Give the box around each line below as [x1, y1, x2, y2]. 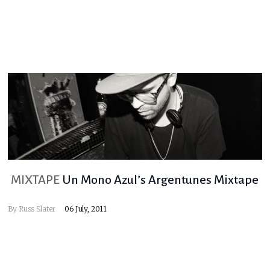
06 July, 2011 [64, 204, 107, 214]
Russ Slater [18, 204, 56, 214]
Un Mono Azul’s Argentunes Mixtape [62, 173, 259, 187]
